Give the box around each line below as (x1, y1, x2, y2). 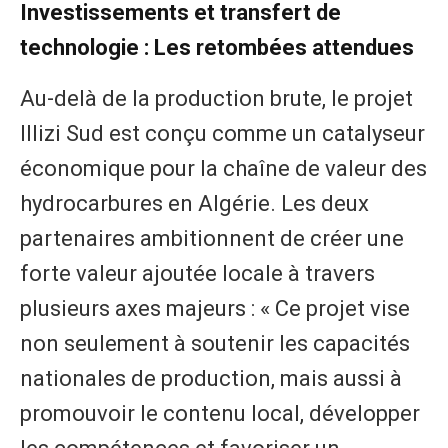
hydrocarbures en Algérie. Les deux (20, 191, 369, 217)
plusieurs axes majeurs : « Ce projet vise (20, 296, 410, 322)
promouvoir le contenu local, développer (20, 401, 420, 427)
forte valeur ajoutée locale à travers (20, 261, 375, 287)
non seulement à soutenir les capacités (20, 331, 410, 357)
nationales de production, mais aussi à (20, 366, 402, 392)
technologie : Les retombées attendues (20, 34, 414, 60)
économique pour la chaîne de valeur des (20, 156, 427, 182)
